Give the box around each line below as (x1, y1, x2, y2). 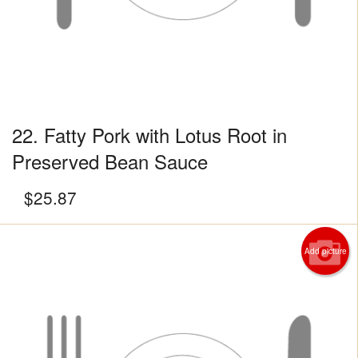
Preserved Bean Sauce (12, 147, 208, 176)
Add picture (304, 245, 347, 257)
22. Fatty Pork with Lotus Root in (12, 121, 287, 149)
